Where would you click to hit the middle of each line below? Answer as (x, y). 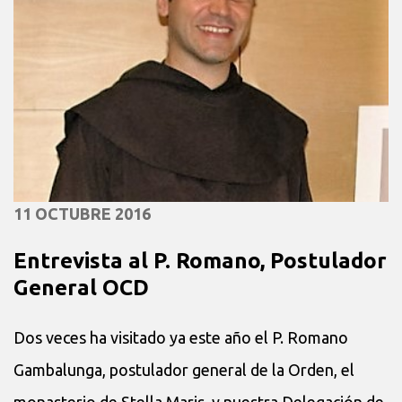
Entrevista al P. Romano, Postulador (200, 261)
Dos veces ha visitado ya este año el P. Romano (181, 338)
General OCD (81, 288)
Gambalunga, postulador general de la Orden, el (184, 370)
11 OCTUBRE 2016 (82, 214)
